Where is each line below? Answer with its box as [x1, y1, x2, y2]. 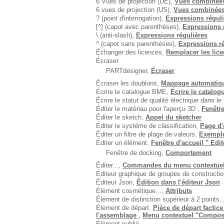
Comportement [165, 149, 211, 156]
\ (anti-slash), [96, 31, 136, 39]
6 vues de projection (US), [96, 6, 173, 13]
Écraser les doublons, [96, 79, 161, 87]
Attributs [165, 187, 192, 194]
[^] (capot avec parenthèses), [96, 23, 182, 30]
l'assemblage [96, 211, 138, 219]
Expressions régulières [136, 31, 207, 39]
